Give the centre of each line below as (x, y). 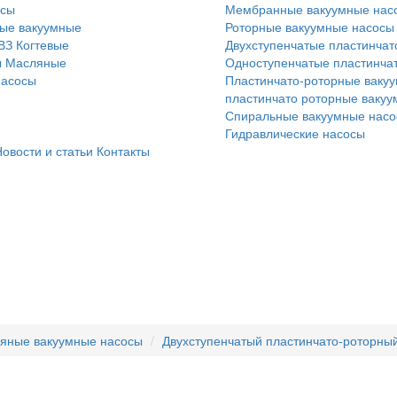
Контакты (123, 151)
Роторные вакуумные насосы (310, 27)
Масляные (36, 62)
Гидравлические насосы (295, 133)
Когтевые (43, 44)
